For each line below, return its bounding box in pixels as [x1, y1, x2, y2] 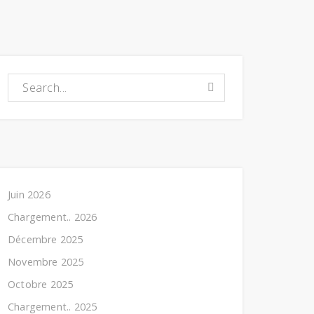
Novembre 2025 [8, 255, 84, 268]
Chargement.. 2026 [8, 210, 97, 224]
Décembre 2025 [8, 233, 83, 246]
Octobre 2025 [8, 278, 74, 291]
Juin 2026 [8, 188, 50, 201]
